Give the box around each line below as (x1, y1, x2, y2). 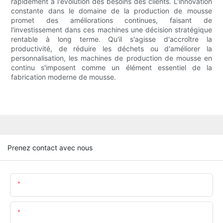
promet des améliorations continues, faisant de (11, 16, 212, 25)
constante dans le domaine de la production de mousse (11, 6, 212, 15)
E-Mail (23, 208, 41, 216)
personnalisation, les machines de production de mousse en (11, 54, 212, 63)
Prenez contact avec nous (7, 143, 93, 152)
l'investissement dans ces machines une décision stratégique (11, 25, 212, 34)
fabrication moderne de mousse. (11, 73, 116, 82)
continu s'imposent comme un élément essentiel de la (11, 63, 212, 72)
